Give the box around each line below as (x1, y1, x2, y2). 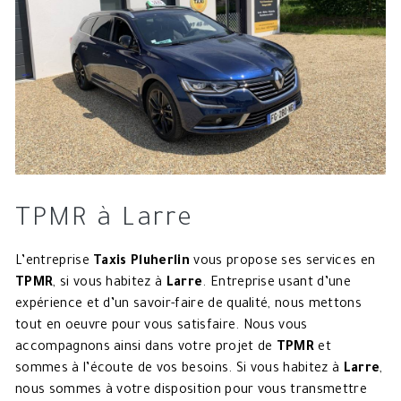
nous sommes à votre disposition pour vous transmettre (15, 383, 367, 398)
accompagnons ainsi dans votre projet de (15, 340, 277, 355)
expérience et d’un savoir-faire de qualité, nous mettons (15, 297, 362, 312)
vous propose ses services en (189, 254, 376, 269)
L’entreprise (15, 254, 94, 269)
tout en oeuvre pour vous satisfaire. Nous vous (15, 319, 308, 334)
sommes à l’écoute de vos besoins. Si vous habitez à (15, 362, 344, 377)
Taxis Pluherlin (93, 254, 190, 269)
